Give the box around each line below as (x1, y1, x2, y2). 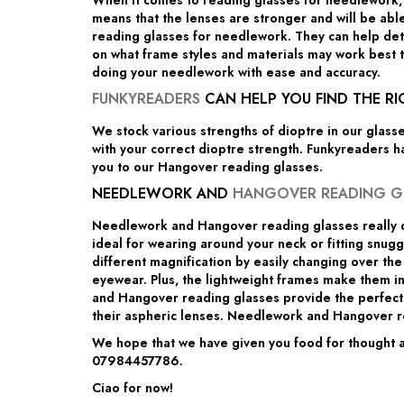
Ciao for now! (92, 379, 173, 398)
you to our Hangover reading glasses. (92, 158, 323, 177)
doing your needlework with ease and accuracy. (92, 63, 381, 82)
